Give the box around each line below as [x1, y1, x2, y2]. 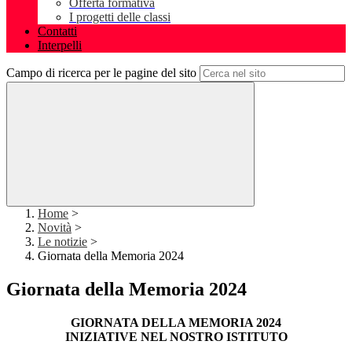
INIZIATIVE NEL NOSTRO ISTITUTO [64, 330, 288, 344]
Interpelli [38, 38, 82, 53]
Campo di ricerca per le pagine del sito [6, 66, 196, 80]
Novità [38, 221, 71, 235]
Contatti [38, 24, 77, 38]
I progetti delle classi [69, 10, 170, 24]
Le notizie [38, 235, 87, 249]
